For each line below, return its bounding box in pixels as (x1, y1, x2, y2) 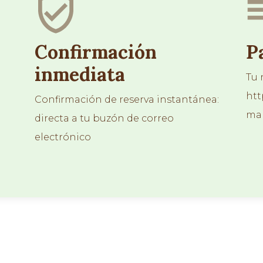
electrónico (35, 131, 91, 143)
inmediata (35, 62, 125, 86)
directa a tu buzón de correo (35, 113, 174, 124)
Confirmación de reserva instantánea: (35, 94, 219, 105)
